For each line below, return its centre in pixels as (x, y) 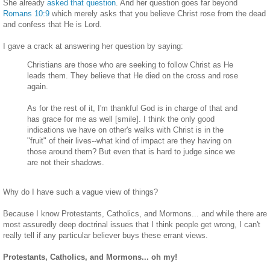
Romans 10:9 (26, 13)
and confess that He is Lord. (52, 24)
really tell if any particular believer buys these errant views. (105, 236)
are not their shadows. (66, 162)
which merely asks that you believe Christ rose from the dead (158, 13)
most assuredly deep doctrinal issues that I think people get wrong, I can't (132, 225)
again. (38, 86)
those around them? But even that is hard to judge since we (131, 151)
